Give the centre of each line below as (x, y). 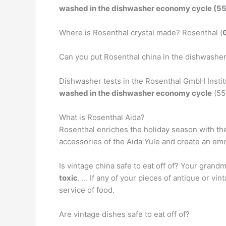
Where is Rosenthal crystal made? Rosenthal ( (141, 33)
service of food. (87, 190)
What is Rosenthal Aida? (102, 117)
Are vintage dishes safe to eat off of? (124, 214)
